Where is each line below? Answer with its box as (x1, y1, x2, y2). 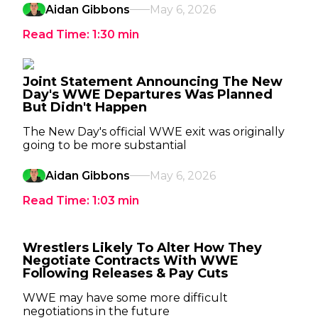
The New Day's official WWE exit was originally (23, 125, 285, 138)
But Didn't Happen (23, 99, 147, 115)
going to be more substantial (23, 138, 187, 152)
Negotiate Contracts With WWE (23, 253, 238, 268)
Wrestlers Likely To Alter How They (23, 240, 262, 256)
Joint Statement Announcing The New (23, 74, 283, 89)
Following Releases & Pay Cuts (23, 265, 228, 281)
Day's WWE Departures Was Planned (23, 87, 273, 102)
